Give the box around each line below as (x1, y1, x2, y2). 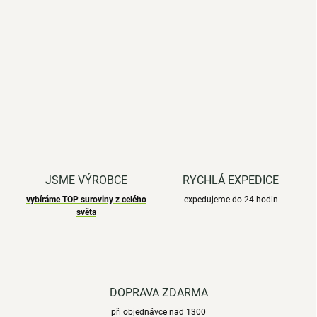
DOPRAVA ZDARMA (109, 286, 208, 300)
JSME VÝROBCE (45, 173, 127, 188)
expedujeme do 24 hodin (183, 195, 278, 205)
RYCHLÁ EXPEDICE (183, 173, 279, 188)
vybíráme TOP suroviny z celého (26, 195, 146, 205)
